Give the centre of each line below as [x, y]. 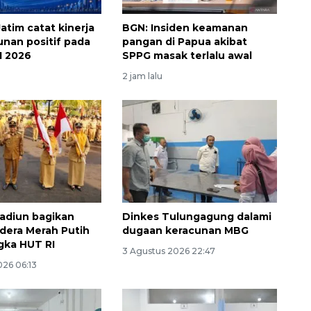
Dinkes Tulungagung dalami [196, 217]
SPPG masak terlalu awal [187, 55]
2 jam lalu [142, 76]
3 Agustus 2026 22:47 [168, 251]
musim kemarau [124, 170]
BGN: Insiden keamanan [185, 27]
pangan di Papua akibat [184, 41]
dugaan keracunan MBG [185, 231]
